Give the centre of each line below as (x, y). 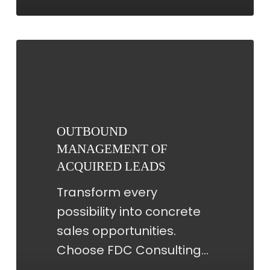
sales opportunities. (116, 231)
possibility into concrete (128, 211)
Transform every (107, 192)
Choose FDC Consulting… (132, 250)
